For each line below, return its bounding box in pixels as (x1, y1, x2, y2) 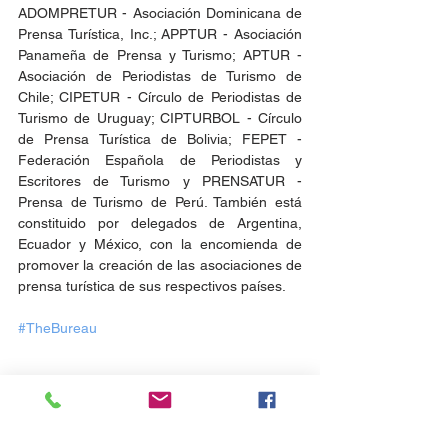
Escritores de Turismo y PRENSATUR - (18, 173, 302, 190)
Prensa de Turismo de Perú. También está (18, 194, 302, 211)
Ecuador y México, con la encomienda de (18, 236, 302, 253)
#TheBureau (18, 320, 97, 337)
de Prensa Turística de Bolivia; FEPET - (18, 131, 302, 148)
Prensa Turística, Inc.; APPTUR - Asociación (18, 26, 302, 43)
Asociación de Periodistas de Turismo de (18, 68, 302, 85)
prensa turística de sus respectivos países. (18, 278, 286, 295)
